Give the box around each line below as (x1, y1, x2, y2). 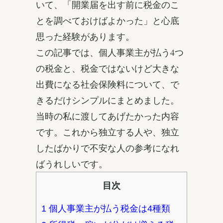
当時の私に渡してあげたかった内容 (36, 110, 179, 122)
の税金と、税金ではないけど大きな (36, 62, 179, 75)
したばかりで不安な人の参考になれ (36, 142, 179, 154)
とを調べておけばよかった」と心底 (36, 14, 179, 27)
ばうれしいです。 (36, 158, 108, 170)
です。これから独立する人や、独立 (36, 126, 179, 138)
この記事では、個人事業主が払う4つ (36, 46, 184, 59)
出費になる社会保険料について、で (36, 78, 179, 91)
